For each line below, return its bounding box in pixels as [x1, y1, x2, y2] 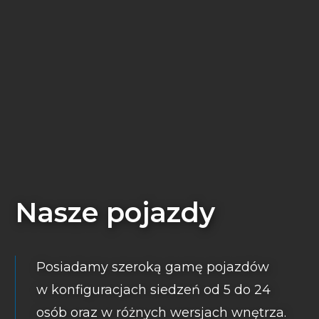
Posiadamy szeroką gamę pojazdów [36, 258, 269, 275]
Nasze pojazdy [15, 195, 215, 229]
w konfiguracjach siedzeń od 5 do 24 [36, 281, 271, 298]
